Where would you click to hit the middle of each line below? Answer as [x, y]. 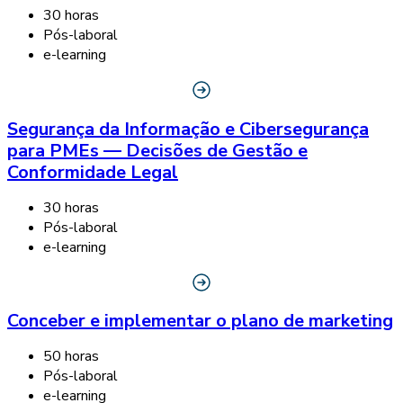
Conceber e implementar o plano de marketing [200, 320]
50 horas [71, 356]
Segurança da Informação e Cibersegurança [188, 129]
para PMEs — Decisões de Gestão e [157, 150]
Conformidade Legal [93, 172]
